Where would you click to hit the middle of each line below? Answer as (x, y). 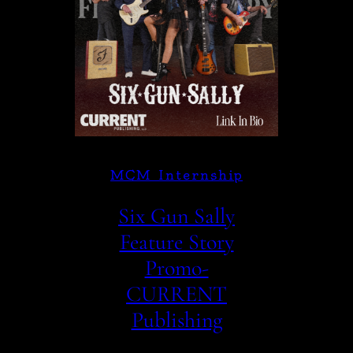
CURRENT (176, 294)
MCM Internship (176, 175)
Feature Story (176, 242)
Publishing (176, 320)
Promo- (176, 268)
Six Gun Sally (176, 216)
